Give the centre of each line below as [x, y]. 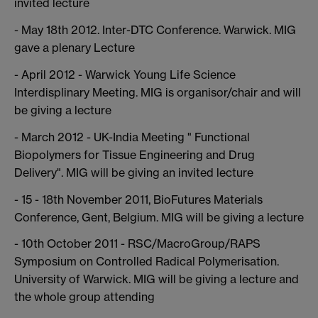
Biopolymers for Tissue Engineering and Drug [135, 154]
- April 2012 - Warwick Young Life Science [125, 74]
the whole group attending [84, 297]
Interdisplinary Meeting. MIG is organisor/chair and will [158, 92]
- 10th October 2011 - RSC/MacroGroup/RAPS [137, 244]
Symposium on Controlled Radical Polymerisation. [147, 262]
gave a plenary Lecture [75, 48]
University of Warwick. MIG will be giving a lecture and [157, 279]
